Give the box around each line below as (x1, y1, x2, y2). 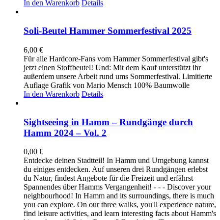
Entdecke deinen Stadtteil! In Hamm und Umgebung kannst (24, 156, 209, 165)
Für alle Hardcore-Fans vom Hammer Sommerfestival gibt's (24, 54, 208, 63)
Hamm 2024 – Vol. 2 (24, 127, 107, 138)
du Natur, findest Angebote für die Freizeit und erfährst (24, 174, 193, 183)
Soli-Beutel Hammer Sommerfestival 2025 (24, 26, 192, 36)
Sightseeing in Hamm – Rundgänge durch (24, 116, 193, 127)
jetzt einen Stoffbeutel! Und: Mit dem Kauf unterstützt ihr (24, 63, 201, 72)
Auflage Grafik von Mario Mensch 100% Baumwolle (24, 81, 190, 89)
